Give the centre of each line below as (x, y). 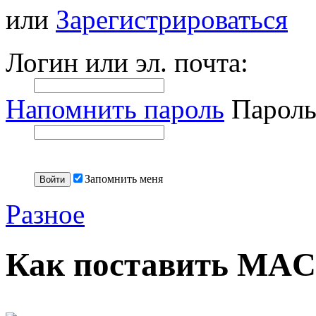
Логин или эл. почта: (127, 63)
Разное (45, 214)
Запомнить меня (124, 179)
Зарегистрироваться (172, 20)
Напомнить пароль (115, 109)
